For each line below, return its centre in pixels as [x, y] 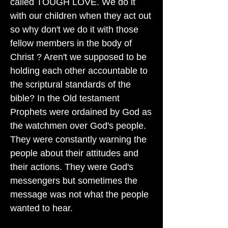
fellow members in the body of [71, 43]
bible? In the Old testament [65, 98]
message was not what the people [79, 194]
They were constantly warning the [78, 139]
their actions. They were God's [72, 167]
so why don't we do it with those [74, 30]
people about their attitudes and [74, 153]
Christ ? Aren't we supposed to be [78, 57]
